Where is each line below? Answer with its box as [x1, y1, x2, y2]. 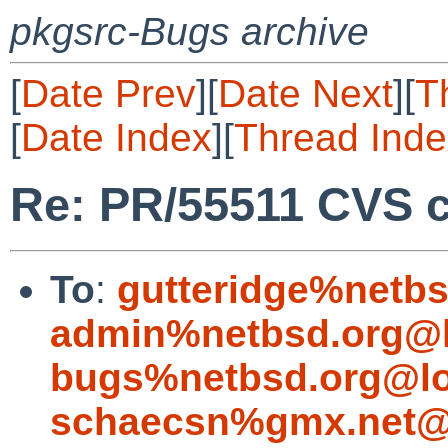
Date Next [218, 72, 393, 115]
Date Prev [21, 72, 196, 115]
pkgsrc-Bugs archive [10, 10, 369, 53]
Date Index [21, 116, 212, 159]
